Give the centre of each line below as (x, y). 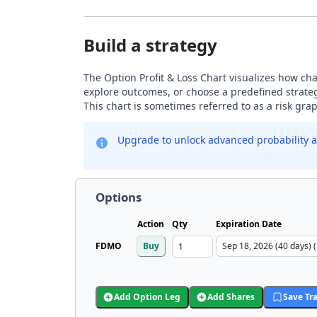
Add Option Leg (147, 297)
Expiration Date (249, 224)
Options (119, 197)
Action (151, 224)
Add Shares (231, 297)
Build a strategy (150, 45)
